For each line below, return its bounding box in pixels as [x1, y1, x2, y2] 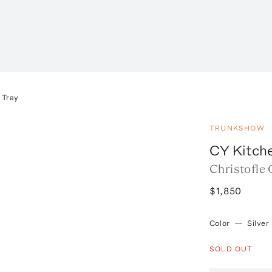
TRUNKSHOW [209, 123, 265, 132]
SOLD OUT [209, 244, 253, 253]
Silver [247, 218, 270, 228]
